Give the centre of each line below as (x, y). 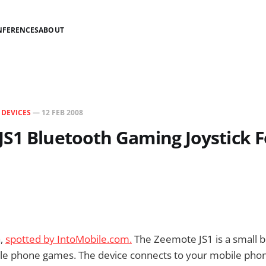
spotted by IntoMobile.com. (69, 239)
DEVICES (16, 113)
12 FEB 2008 (62, 113)
